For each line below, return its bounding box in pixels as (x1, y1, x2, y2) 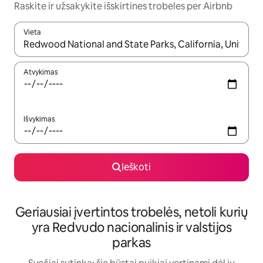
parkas (112, 234, 151, 252)
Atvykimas (23, 68, 58, 77)
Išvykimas (23, 114, 55, 124)
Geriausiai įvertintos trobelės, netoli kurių (15, 204, 248, 221)
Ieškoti (122, 161, 151, 174)
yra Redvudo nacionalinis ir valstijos (31, 219, 232, 237)
